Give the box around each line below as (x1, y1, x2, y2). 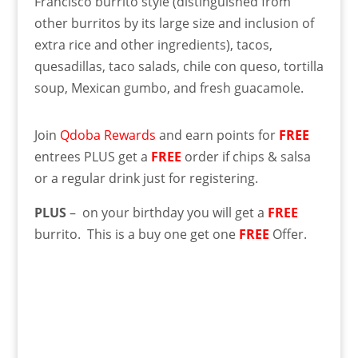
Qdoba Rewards (59, 125, 159, 144)
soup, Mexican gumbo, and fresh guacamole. (34, 78, 304, 97)
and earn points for (158, 125, 279, 144)
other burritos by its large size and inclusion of (34, 14, 314, 32)
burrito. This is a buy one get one (34, 225, 239, 243)
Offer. (272, 225, 307, 243)
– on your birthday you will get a (66, 203, 268, 221)
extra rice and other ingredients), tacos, (34, 35, 272, 54)
